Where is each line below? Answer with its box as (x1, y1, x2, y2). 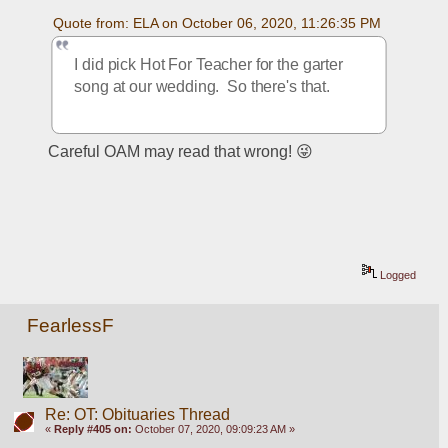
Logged (377, 269, 417, 282)
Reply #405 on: (53, 423, 132, 436)
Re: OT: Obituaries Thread (44, 406, 230, 424)
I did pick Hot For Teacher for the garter (74, 56, 344, 74)
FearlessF (27, 315, 115, 337)
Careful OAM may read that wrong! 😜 (48, 142, 314, 160)
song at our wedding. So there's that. (74, 78, 331, 95)
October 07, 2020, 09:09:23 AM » (131, 423, 295, 436)
